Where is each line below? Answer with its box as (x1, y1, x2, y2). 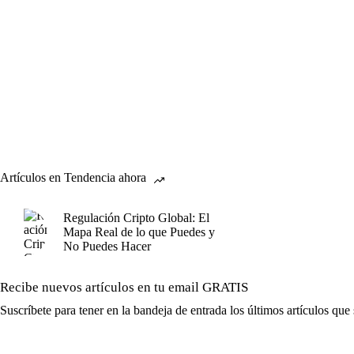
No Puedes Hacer (63, 239, 151, 253)
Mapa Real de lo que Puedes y (63, 225, 215, 239)
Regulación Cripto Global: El (63, 211, 209, 224)
